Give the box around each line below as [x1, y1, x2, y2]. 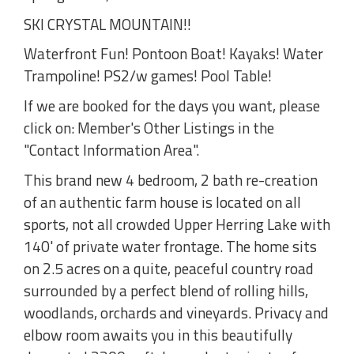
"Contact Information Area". [24, 137, 199, 161]
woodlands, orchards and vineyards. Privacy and [24, 300, 329, 324]
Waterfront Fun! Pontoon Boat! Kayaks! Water [24, 42, 323, 66]
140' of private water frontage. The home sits [24, 234, 317, 258]
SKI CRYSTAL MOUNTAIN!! [24, 12, 191, 36]
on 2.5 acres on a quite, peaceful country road [24, 256, 314, 280]
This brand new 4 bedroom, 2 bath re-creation [24, 168, 318, 191]
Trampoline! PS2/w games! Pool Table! [24, 64, 272, 88]
